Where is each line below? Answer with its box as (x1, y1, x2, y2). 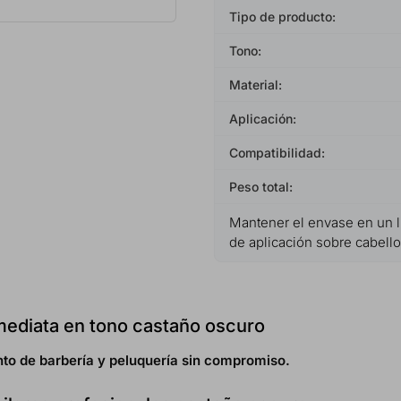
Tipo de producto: (229, 8, 336, 24)
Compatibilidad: (229, 144, 325, 160)
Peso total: (229, 178, 293, 194)
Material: (229, 76, 282, 92)
